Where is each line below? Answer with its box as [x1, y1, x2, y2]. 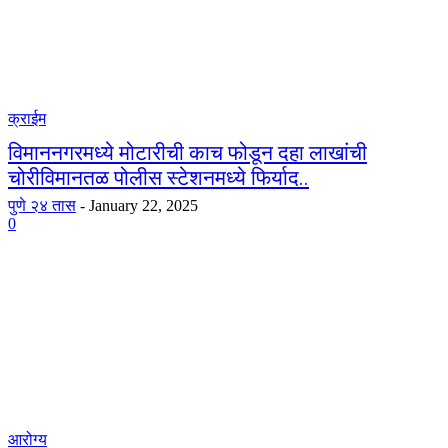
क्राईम [8, 110, 46, 127]
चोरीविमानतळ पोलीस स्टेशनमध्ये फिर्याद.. [8, 166, 309, 190]
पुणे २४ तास [8, 197, 76, 214]
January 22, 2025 [89, 197, 198, 214]
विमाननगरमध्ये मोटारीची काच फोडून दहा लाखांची [8, 141, 367, 165]
